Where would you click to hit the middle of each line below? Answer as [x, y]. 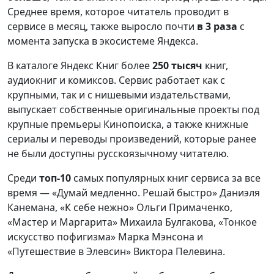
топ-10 [54, 178]
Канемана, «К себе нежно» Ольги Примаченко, [120, 208]
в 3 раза [218, 27]
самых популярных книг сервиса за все [166, 178]
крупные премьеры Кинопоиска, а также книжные [128, 124]
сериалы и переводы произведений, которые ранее [132, 139]
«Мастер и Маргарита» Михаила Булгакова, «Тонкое [132, 222]
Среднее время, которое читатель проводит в [118, 12]
